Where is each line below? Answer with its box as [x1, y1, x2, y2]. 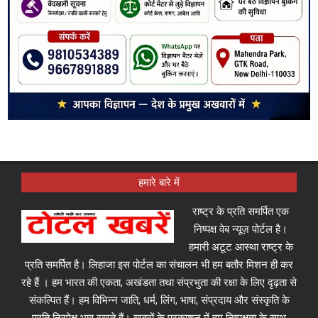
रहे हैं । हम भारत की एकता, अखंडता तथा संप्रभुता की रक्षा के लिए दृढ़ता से [21, 275, 297, 289]
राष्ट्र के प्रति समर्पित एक [192, 204, 289, 218]
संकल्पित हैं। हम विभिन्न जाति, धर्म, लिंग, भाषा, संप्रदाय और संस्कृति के [28, 293, 290, 307]
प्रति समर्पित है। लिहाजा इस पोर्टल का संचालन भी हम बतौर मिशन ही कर [25, 258, 293, 271]
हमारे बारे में [138, 175, 180, 189]
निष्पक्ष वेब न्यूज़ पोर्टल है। [194, 222, 287, 236]
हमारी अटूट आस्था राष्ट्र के [188, 240, 293, 253]
